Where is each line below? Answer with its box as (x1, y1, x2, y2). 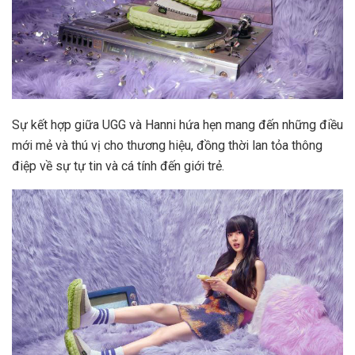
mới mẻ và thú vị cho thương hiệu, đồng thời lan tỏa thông (12, 137, 323, 153)
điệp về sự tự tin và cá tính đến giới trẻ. (12, 158, 224, 174)
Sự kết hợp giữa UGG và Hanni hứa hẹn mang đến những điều (12, 116, 343, 132)
